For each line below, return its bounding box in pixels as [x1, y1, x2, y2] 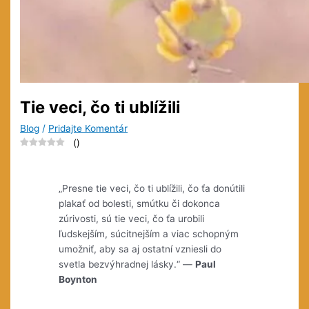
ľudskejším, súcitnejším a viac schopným [59, 228, 239, 239]
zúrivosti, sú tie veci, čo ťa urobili [59, 212, 205, 224]
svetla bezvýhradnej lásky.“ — [59, 258, 196, 270]
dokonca [179, 197, 221, 209]
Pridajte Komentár [48, 123, 128, 134]
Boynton [59, 273, 98, 285]
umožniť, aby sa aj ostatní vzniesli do [59, 243, 222, 255]
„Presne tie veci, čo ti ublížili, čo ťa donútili [59, 182, 246, 194]
